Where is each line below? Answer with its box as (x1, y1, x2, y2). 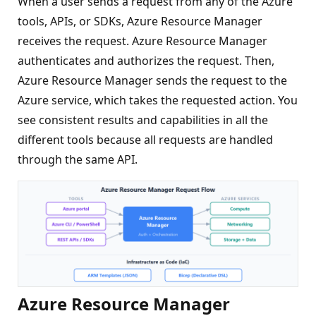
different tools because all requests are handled (18, 132, 273, 147)
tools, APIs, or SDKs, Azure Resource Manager (18, 13, 262, 29)
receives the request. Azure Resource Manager (18, 33, 267, 49)
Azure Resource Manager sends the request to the (18, 73, 287, 88)
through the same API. (18, 152, 138, 167)
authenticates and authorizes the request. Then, (18, 53, 274, 68)
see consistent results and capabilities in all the (18, 112, 268, 128)
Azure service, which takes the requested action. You (18, 92, 298, 108)
